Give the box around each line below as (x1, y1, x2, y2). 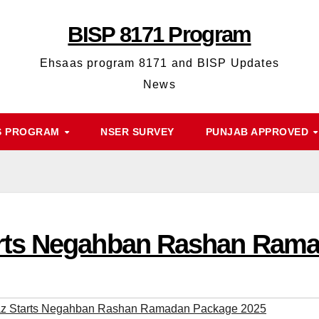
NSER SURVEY (100, 126, 174, 137)
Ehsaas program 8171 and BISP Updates (39, 57, 280, 69)
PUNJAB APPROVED (205, 126, 312, 137)
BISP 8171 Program (68, 22, 251, 47)
